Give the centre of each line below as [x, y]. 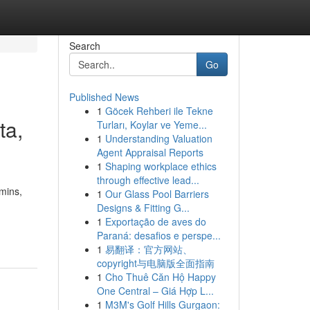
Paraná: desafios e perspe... [158, 235]
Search [84, 46]
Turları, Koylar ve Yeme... [152, 125]
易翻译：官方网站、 [148, 249]
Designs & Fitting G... [143, 208]
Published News [104, 97]
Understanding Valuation [158, 138]
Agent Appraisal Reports [150, 152]
